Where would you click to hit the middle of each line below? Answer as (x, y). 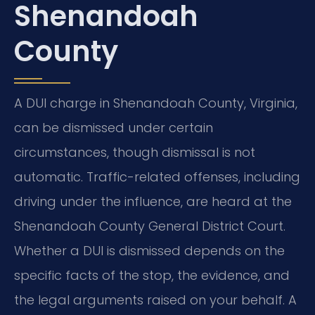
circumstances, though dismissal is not (135, 153)
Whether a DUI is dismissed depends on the (149, 251)
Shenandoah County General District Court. (150, 226)
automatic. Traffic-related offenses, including (157, 177)
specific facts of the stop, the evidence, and (152, 276)
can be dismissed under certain (114, 128)
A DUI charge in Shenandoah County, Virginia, (156, 103)
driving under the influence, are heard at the (153, 202)
